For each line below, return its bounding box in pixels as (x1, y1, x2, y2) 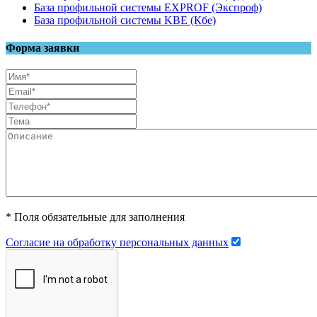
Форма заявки (6, 42, 79, 54)
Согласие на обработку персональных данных (6, 236, 229, 249)
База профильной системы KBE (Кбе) (34, 13, 216, 26)
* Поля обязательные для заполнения (6, 211, 185, 224)
